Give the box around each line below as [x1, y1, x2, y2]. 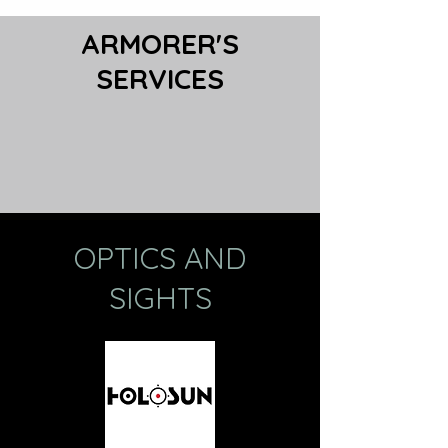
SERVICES [96, 60, 224, 96]
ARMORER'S [81, 25, 239, 61]
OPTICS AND [74, 238, 246, 277]
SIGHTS [108, 278, 212, 317]
